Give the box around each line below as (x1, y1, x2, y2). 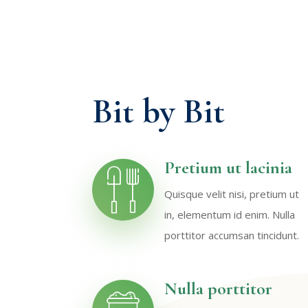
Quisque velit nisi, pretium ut (164, 187, 300, 201)
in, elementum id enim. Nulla (164, 208, 296, 222)
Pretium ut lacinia (164, 157, 293, 179)
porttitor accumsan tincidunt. (164, 228, 300, 243)
